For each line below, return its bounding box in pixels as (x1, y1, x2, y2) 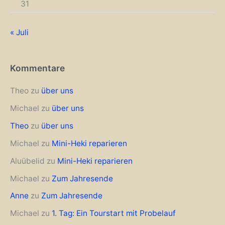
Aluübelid (10, 156, 45, 166)
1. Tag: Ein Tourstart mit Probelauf (52, 208, 176, 218)
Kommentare (10, 62, 65, 73)
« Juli (10, 27, 29, 37)
